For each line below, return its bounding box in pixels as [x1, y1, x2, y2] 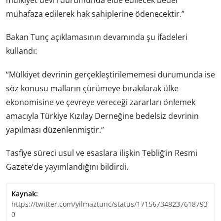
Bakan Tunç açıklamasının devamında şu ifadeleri [6, 32, 187, 43]
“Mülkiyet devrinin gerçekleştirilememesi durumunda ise [6, 69, 215, 80]
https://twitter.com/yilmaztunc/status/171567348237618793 [11, 199, 208, 209]
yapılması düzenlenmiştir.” [6, 124, 104, 135]
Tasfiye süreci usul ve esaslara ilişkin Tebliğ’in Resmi [6, 147, 197, 158]
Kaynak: [11, 188, 38, 198]
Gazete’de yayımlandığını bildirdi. [6, 161, 128, 172]
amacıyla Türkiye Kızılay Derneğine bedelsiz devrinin [6, 110, 199, 121]
